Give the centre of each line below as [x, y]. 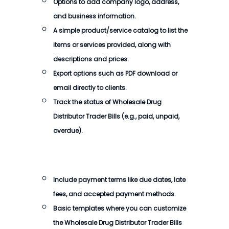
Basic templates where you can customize [120, 208]
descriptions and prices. [91, 59]
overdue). [68, 131]
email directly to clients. [90, 88]
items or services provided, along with [112, 45]
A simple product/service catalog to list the [120, 30]
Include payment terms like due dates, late [119, 180]
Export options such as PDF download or [115, 73]
